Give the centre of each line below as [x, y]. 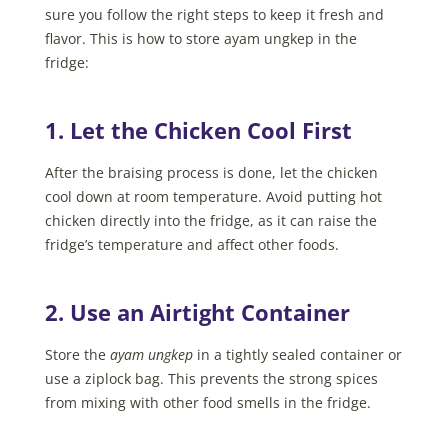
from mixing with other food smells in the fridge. [207, 402]
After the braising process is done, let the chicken [211, 172]
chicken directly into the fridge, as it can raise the [210, 220]
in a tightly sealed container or [297, 354]
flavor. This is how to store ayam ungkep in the [200, 38]
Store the [77, 354]
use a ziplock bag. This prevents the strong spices [211, 378]
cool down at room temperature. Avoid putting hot [213, 196]
